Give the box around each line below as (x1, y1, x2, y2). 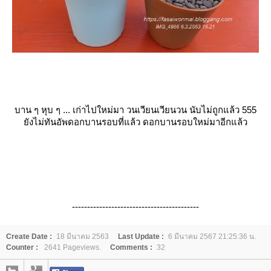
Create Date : (6, 232, 52, 241)
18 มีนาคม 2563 (56, 232, 109, 241)
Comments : (110, 243, 152, 252)
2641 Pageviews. (42, 243, 101, 252)
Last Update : (118, 232, 164, 241)
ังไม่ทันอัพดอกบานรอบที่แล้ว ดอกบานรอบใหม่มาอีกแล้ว (24, 117, 247, 128)
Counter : (6, 243, 38, 252)
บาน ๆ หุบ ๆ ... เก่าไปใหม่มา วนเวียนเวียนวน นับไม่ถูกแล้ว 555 (15, 105, 256, 116)
